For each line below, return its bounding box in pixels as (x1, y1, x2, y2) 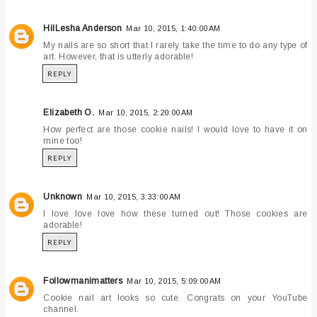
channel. (43, 304, 79, 314)
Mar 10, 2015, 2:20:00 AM (98, 108, 193, 117)
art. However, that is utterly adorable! (43, 51, 194, 62)
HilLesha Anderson (43, 23, 122, 33)
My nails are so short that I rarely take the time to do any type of (43, 40, 308, 50)
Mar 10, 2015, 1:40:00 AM (126, 23, 221, 33)
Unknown (43, 191, 83, 202)
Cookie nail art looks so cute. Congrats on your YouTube (43, 292, 308, 303)
